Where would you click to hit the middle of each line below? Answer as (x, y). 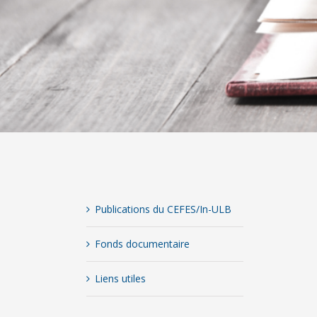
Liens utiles (121, 279)
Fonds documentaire (143, 244)
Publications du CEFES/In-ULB (163, 209)
